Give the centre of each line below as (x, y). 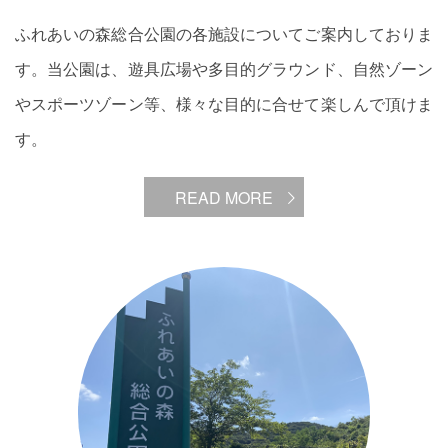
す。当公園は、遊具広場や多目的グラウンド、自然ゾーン (224, 69)
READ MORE (224, 197)
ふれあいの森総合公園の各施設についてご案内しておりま (224, 34)
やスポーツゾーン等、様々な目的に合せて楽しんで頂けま (224, 104)
